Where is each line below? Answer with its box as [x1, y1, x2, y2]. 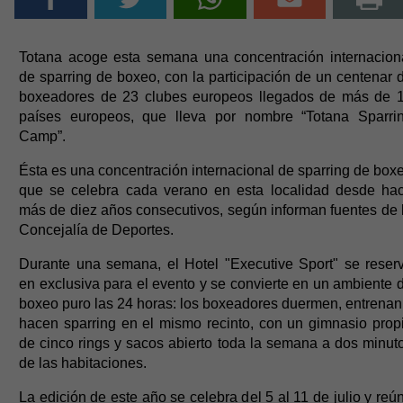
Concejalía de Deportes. [19, 221, 174, 237]
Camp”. [19, 128, 66, 144]
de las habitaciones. [19, 354, 147, 371]
